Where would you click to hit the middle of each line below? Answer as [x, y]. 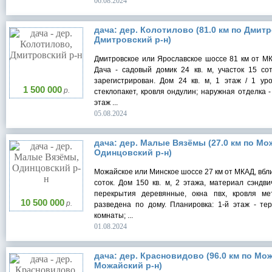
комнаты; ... [114, 216]
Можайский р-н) [128, 266]
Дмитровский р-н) [133, 40]
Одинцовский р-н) [133, 153]
